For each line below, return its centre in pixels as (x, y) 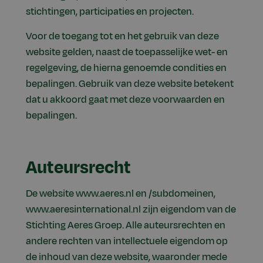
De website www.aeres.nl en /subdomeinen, (121, 194)
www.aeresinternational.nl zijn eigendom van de (131, 210)
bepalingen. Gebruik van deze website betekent (130, 84)
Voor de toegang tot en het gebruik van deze (122, 37)
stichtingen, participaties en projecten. (110, 12)
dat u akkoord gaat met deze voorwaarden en (125, 100)
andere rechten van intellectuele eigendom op (127, 242)
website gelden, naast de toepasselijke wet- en (127, 53)
